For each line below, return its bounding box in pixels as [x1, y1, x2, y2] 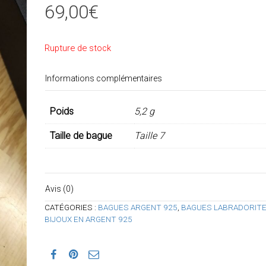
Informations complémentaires [45, 74, 162, 83]
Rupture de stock [44, 43, 111, 53]
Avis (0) [45, 183, 74, 194]
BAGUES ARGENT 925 [97, 202, 178, 212]
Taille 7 [134, 130, 164, 141]
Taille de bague [49, 130, 112, 141]
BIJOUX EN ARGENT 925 [44, 214, 132, 224]
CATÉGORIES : [44, 202, 98, 212]
